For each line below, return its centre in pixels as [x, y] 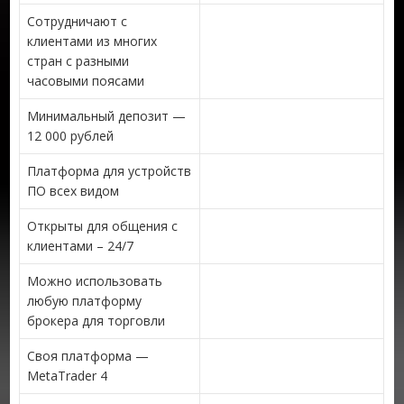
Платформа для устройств [110, 170]
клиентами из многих [92, 41]
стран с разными [78, 60]
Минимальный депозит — [107, 115]
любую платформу [85, 300]
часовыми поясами [86, 80]
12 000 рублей [71, 135]
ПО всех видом [73, 190]
